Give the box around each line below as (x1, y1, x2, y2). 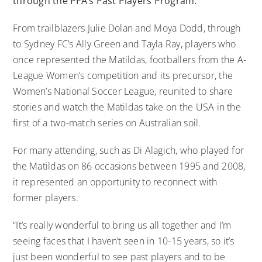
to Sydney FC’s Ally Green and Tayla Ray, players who (13, 37, 236, 50)
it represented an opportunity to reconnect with (13, 175, 218, 188)
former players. (13, 191, 78, 204)
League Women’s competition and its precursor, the (13, 68, 233, 82)
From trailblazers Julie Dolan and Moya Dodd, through (13, 21, 241, 35)
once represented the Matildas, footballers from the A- (13, 53, 247, 66)
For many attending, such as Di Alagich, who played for (13, 143, 244, 157)
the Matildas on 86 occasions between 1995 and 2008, (13, 159, 246, 173)
